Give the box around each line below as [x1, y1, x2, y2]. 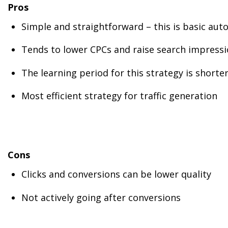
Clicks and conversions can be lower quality [21, 168, 211, 181]
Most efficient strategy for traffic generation [21, 90, 217, 102]
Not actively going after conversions [21, 191, 181, 204]
